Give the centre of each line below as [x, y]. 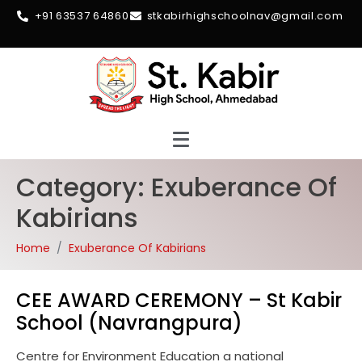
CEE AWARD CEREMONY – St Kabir [179, 301]
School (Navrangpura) [129, 323]
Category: [84, 187]
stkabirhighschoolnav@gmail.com [245, 16]
